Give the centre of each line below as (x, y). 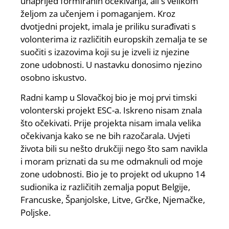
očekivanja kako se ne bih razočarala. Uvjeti (105, 136)
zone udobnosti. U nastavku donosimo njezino (111, 65)
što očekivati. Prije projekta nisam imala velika (111, 123)
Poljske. (36, 213)
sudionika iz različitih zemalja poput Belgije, (105, 187)
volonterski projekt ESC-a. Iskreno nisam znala (111, 110)
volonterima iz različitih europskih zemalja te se (114, 39)
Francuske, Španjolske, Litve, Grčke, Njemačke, (113, 200)
